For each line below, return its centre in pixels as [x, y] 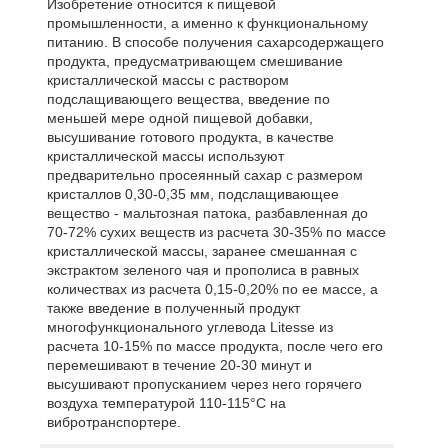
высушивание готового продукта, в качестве [190, 137]
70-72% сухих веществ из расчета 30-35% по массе [216, 232]
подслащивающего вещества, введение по [188, 99]
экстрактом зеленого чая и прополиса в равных [202, 270]
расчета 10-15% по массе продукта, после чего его [214, 346]
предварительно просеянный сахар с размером [204, 175]
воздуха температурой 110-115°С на [166, 403]
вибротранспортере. [113, 422]
